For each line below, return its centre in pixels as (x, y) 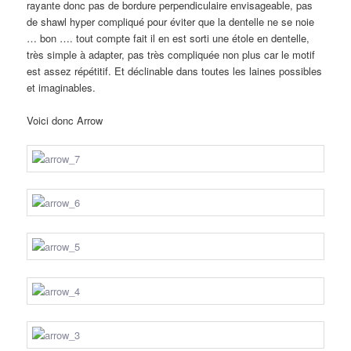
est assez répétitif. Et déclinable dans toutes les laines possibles (175, 71)
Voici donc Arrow (65, 121)
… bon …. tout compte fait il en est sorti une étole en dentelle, (168, 38)
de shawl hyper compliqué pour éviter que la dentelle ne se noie (171, 21)
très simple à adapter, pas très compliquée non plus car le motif (171, 54)
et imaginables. (62, 87)
